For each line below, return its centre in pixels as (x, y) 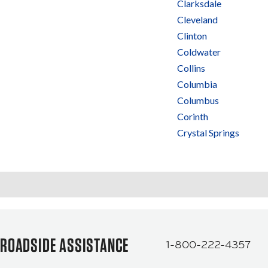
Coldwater (199, 52)
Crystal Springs (208, 133)
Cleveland (197, 19)
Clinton (192, 36)
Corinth (193, 116)
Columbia (197, 84)
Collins (191, 68)
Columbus (198, 100)
